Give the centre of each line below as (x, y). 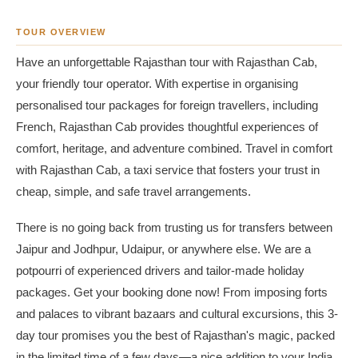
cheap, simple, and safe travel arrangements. (133, 192)
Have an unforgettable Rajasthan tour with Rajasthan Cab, (167, 62)
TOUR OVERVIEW (62, 32)
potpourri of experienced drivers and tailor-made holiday (160, 270)
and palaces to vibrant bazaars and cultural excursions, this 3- (177, 314)
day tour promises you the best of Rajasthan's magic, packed (175, 335)
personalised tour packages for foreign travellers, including (167, 105)
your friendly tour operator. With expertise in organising (157, 84)
